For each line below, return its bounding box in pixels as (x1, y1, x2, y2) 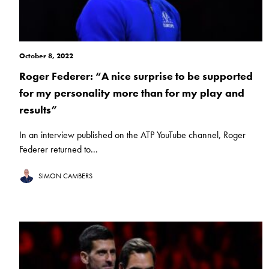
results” (19, 103, 58, 117)
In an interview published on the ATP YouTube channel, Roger (19, 128, 246, 142)
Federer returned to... (19, 143, 98, 156)
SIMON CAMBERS (38, 171, 92, 181)
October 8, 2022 (19, 51, 73, 61)
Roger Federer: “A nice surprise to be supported (19, 69, 253, 83)
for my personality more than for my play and (19, 86, 244, 100)
